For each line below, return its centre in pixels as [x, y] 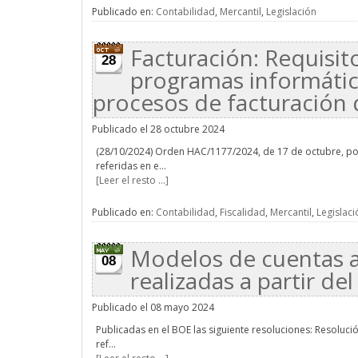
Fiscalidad [243, 212]
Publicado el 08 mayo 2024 [153, 307]
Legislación [291, 12]
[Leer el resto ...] [132, 180]
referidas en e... [131, 166]
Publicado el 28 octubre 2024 [158, 129]
